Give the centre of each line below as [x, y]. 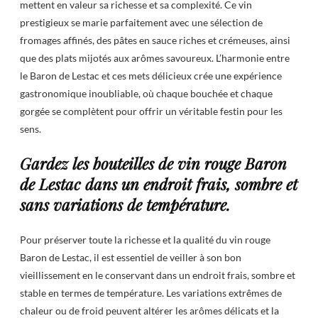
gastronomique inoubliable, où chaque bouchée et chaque [146, 93]
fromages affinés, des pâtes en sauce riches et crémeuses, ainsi [155, 40]
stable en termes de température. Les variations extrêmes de [151, 293]
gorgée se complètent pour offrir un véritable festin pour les [151, 111]
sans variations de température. [125, 204]
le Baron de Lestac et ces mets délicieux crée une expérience [151, 75]
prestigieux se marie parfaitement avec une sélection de [141, 22]
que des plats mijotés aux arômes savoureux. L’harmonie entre [155, 57]
